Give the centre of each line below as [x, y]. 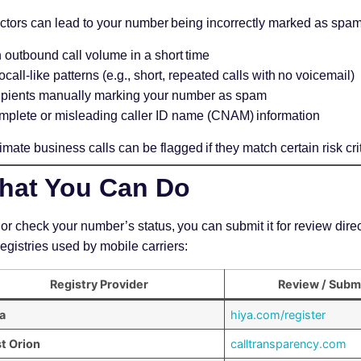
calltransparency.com [289, 344]
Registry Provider [100, 284]
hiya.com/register [278, 315]
